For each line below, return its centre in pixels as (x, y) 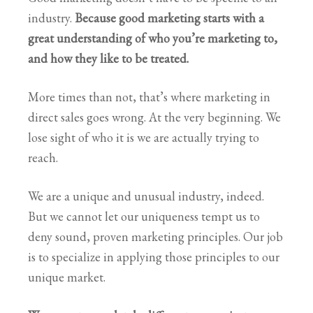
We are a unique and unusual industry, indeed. (146, 196)
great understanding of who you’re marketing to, (153, 38)
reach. (43, 157)
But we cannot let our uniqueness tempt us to (144, 216)
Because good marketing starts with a (168, 17)
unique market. (67, 277)
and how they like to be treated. (108, 58)
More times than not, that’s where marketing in (149, 96)
